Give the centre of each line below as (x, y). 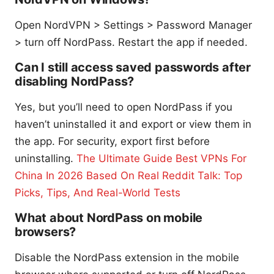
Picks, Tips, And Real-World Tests (98, 193)
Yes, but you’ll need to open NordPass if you (124, 107)
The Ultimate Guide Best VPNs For (161, 159)
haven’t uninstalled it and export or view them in (133, 124)
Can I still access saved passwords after (133, 68)
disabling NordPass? (75, 82)
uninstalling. (46, 159)
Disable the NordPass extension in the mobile (127, 258)
